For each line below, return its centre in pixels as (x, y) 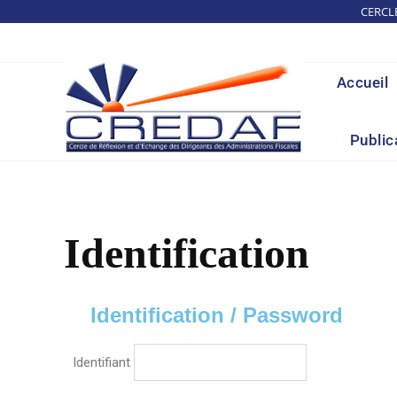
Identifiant (101, 362)
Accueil (362, 82)
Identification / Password (217, 315)
